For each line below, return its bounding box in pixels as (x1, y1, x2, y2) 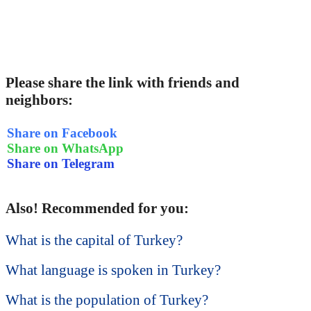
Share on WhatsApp (7, 140, 124, 155)
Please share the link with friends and (6, 74, 239, 92)
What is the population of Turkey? (6, 292, 208, 309)
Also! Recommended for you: (6, 200, 189, 217)
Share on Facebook (7, 125, 117, 140)
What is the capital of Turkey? (6, 232, 183, 249)
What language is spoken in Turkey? (6, 262, 221, 279)
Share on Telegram (7, 155, 115, 171)
